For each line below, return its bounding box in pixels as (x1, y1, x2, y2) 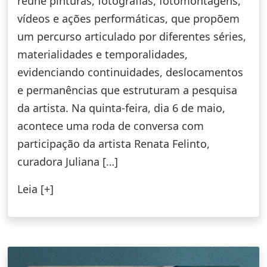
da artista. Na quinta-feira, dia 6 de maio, (17, 100, 225, 115)
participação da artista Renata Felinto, (17, 136, 210, 151)
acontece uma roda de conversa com (17, 118, 204, 133)
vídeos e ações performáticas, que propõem (17, 11, 240, 26)
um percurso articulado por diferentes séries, (17, 29, 246, 44)
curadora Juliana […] (17, 154, 118, 169)
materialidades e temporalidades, (17, 46, 188, 61)
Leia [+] (17, 181, 54, 196)
